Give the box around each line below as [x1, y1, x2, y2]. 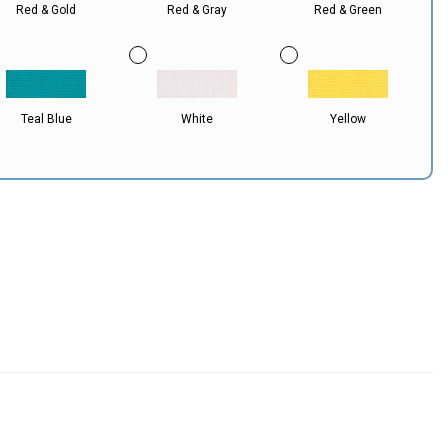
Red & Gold [16, 3, 77, 17]
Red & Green [314, 3, 383, 17]
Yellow [330, 112, 367, 126]
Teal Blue [20, 112, 72, 126]
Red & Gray [167, 3, 228, 17]
